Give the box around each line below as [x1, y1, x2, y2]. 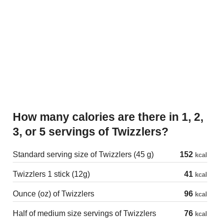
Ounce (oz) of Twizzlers [13, 190, 94, 198]
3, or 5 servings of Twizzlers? [13, 125, 168, 138]
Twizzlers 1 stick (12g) [13, 170, 90, 179]
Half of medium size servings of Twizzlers [13, 209, 156, 218]
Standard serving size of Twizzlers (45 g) [13, 150, 154, 159]
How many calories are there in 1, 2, [13, 110, 21, 124]
